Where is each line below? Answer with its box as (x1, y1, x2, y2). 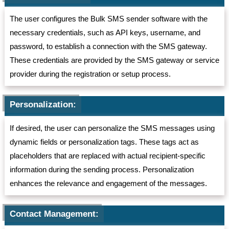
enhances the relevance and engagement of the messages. (9, 179, 207, 188)
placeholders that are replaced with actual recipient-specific (9, 151, 205, 161)
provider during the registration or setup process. (9, 70, 171, 79)
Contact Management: (9, 209, 99, 219)
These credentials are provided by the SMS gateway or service (9, 56, 219, 65)
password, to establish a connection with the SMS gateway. (9, 42, 207, 51)
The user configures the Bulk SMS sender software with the (9, 14, 208, 24)
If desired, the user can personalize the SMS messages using (9, 124, 215, 133)
